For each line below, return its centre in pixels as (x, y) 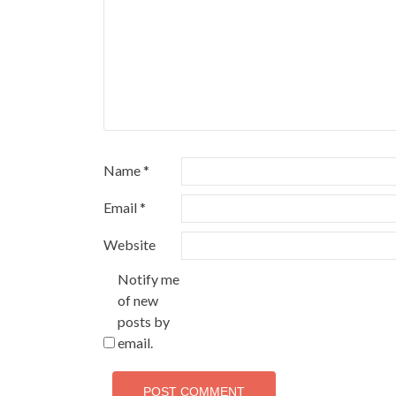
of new (138, 301)
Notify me (148, 279)
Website (129, 245)
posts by (144, 322)
